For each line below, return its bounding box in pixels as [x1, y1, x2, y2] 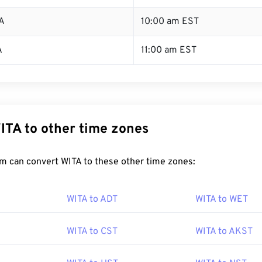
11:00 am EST [141, 44, 196, 56]
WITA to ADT [67, 194, 118, 205]
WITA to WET [195, 194, 248, 205]
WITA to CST [67, 226, 118, 237]
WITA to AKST [195, 226, 253, 237]
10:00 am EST [141, 16, 199, 27]
